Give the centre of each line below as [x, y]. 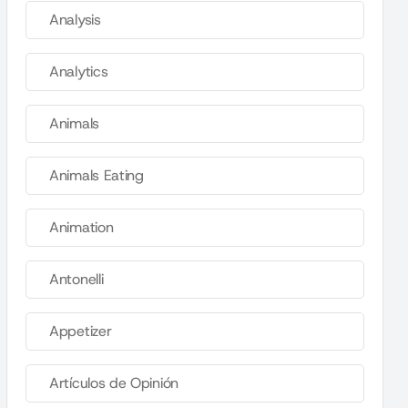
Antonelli [76, 279]
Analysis [75, 20]
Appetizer [81, 331]
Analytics [79, 71]
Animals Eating [97, 175]
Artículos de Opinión [114, 383]
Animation [82, 227]
